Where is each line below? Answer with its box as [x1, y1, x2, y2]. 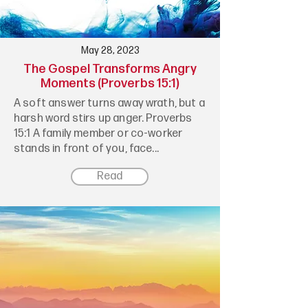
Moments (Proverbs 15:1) [41, 76, 179, 91]
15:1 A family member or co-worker [14, 127, 183, 140]
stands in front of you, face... [14, 142, 159, 155]
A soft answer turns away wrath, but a [14, 97, 205, 110]
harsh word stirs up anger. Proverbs [14, 112, 192, 125]
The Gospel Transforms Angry [23, 62, 197, 76]
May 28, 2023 [80, 45, 140, 56]
